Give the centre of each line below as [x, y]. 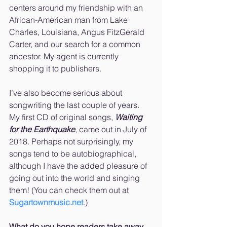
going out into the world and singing [75, 178]
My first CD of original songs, [62, 117]
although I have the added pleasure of [79, 166]
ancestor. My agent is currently [65, 56]
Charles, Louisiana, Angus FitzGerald [78, 32]
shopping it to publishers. [55, 69]
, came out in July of [112, 129]
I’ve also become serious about [67, 93]
